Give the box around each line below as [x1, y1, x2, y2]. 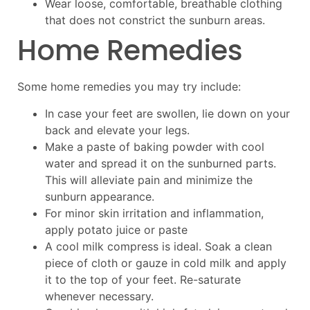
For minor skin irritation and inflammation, [45, 206, 264, 220]
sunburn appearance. [45, 189, 154, 203]
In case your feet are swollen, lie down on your [45, 106, 290, 120]
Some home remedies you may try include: [17, 80, 241, 94]
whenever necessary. [45, 289, 154, 303]
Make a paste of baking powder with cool [45, 139, 264, 154]
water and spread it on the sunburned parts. [45, 156, 276, 170]
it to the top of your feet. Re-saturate [45, 272, 241, 286]
